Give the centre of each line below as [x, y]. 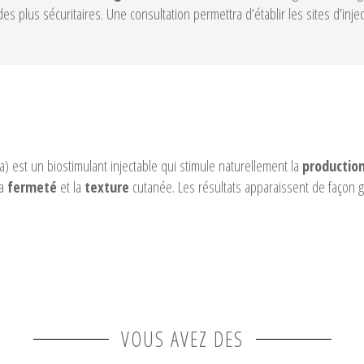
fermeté [32, 187]
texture [107, 187]
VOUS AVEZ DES [182, 339]
